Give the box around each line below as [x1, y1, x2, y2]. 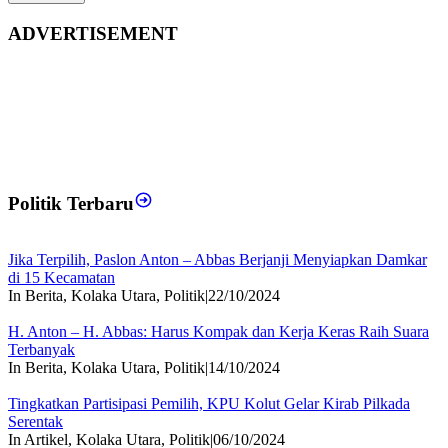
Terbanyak [8, 341, 75, 359]
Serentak [8, 413, 63, 431]
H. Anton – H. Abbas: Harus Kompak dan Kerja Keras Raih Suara [8, 323, 429, 341]
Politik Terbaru [8, 192, 134, 214]
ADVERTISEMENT [8, 23, 178, 45]
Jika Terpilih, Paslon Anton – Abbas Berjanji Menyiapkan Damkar [8, 251, 427, 269]
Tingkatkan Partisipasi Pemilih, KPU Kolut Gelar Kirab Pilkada [8, 395, 410, 413]
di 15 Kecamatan [8, 269, 115, 287]
